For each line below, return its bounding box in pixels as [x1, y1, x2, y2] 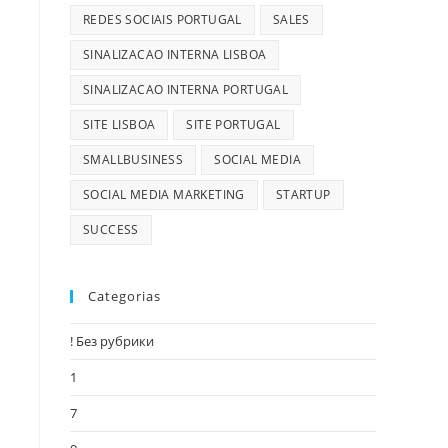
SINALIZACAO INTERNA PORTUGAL [83, 80, 289, 98]
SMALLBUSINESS [83, 150, 184, 168]
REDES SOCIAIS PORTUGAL [83, 10, 242, 28]
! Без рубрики [70, 331, 154, 350]
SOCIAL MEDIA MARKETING [83, 185, 245, 203]
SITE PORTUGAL [186, 115, 281, 133]
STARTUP [275, 185, 331, 203]
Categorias [88, 286, 161, 305]
